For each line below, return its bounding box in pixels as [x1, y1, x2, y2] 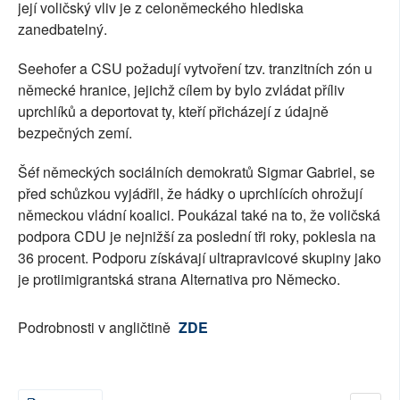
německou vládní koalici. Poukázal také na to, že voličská [18, 204, 380, 226]
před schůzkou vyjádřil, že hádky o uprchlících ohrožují [18, 183, 362, 204]
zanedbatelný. [18, 19, 107, 40]
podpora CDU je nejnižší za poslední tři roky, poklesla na [18, 226, 376, 247]
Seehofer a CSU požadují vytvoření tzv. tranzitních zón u [18, 58, 372, 79]
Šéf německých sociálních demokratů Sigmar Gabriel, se [18, 162, 375, 183]
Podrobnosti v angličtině [18, 317, 174, 338]
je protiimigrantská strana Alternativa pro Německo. [18, 269, 340, 290]
